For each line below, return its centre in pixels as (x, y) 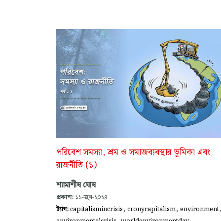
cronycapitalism (151, 209)
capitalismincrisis (96, 209)
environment (200, 209)
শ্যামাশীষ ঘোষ (76, 185)
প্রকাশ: (65, 198)
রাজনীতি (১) (76, 166)
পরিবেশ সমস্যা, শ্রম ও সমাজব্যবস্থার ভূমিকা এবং (133, 153)
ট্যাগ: (63, 209)
